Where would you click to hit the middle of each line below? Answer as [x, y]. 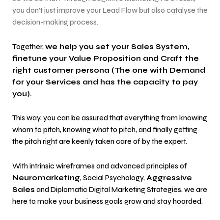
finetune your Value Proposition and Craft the [106, 58]
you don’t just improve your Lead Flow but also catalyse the [110, 11]
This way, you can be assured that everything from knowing [110, 118]
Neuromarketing [46, 178]
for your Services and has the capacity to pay [105, 82]
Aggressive [169, 178]
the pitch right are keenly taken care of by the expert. [100, 142]
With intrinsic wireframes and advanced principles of [100, 166]
